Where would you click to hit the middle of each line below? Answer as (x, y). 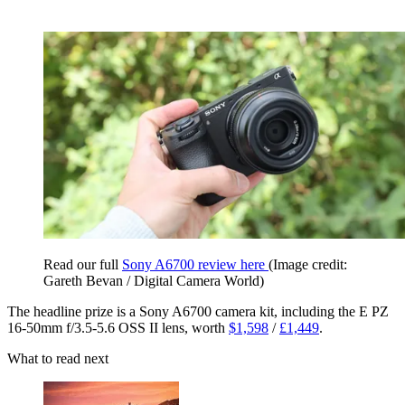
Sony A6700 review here (195, 265)
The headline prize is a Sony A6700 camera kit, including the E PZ (198, 312)
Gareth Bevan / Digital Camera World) (154, 281)
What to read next (58, 359)
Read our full (83, 265)
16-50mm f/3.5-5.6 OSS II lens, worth (118, 328)
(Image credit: (308, 265)
